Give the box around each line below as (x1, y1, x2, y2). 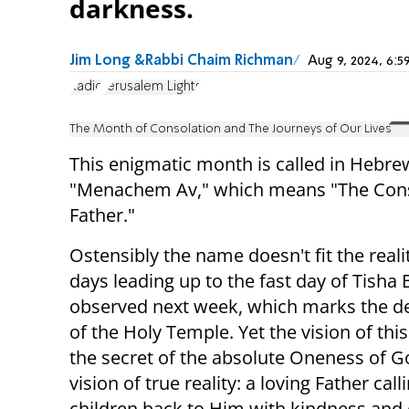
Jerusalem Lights (103, 80, 202, 94)
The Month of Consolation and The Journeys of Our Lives (69, 123, 392, 136)
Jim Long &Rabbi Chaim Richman (69, 53, 293, 68)
